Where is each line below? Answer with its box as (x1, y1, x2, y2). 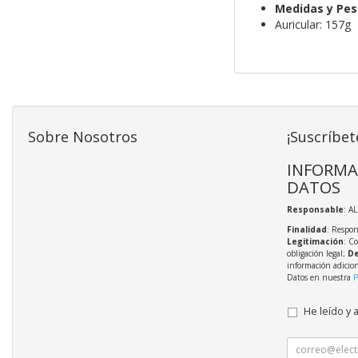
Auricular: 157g (274, 17, 351, 33)
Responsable (286, 204, 344, 216)
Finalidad (286, 224, 327, 236)
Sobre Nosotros (28, 127, 137, 147)
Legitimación (286, 236, 344, 248)
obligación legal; (286, 248, 348, 260)
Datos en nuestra (286, 272, 353, 284)
